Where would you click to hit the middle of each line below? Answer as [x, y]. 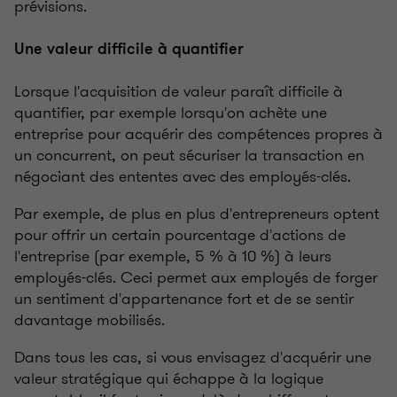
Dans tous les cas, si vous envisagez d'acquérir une [193, 358]
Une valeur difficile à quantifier [129, 49]
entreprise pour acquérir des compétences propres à [198, 134]
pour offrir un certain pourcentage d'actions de [180, 235]
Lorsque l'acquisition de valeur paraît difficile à [179, 92]
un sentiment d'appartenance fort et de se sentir [184, 299]
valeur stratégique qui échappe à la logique [169, 379]
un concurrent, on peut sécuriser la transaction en [189, 156]
